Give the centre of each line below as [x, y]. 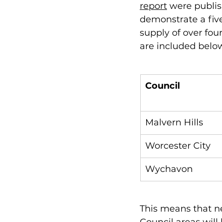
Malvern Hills [174, 122]
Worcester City [178, 146]
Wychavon [169, 169]
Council [163, 86]
